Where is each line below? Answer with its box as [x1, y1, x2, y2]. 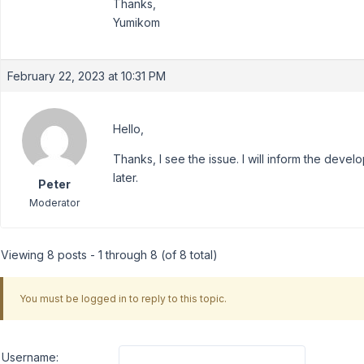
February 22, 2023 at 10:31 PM [7, 69, 166, 83]
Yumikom [113, 15, 160, 29]
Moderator [28, 197, 80, 209]
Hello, [113, 122, 144, 136]
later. [113, 171, 138, 184]
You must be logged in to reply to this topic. [19, 292, 227, 305]
